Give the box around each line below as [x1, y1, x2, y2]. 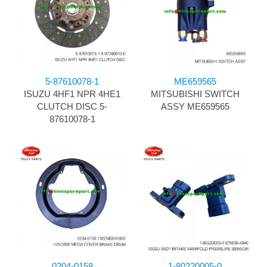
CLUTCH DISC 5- [37, 101, 107, 112]
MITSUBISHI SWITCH [150, 89, 240, 100]
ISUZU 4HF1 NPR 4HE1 [24, 89, 120, 100]
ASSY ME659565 [160, 101, 229, 112]
